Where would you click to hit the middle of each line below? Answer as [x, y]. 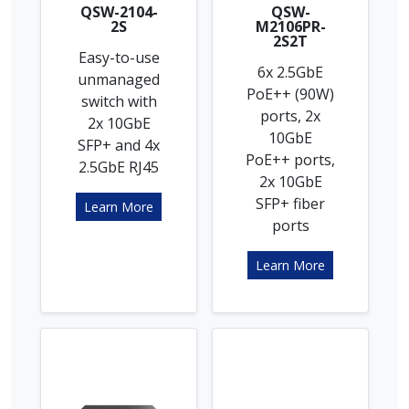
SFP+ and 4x [119, 145]
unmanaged [119, 79]
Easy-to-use [119, 57]
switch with [119, 101]
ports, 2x [290, 115]
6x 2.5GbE [290, 72]
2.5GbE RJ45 [119, 167]
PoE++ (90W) [290, 94]
